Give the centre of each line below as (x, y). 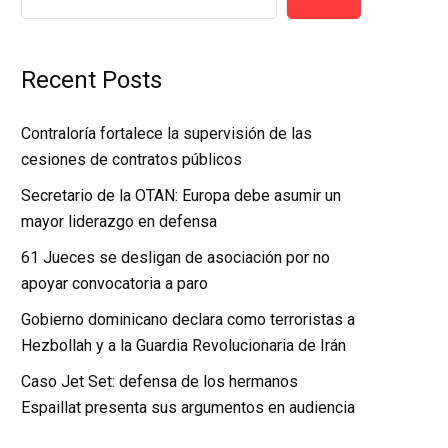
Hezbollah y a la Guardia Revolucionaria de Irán (183, 345)
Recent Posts (91, 80)
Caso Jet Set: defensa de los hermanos (159, 381)
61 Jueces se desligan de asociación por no (175, 257)
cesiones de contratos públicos (131, 159)
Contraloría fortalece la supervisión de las (166, 133)
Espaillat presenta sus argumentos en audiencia (188, 407)
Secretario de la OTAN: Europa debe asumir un (181, 195)
